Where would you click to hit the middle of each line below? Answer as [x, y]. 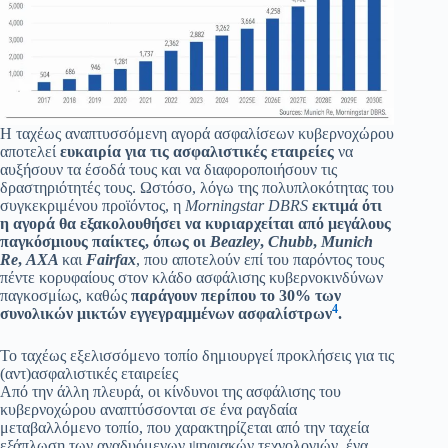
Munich [347, 241]
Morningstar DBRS [246, 205]
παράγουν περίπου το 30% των [236, 295]
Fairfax [111, 259]
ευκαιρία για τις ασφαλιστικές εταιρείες [197, 151]
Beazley [235, 241]
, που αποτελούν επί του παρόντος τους [260, 259]
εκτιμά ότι [347, 205]
